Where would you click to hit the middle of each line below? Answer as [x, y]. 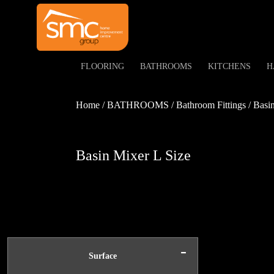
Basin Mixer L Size [133, 155]
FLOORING [102, 66]
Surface [103, 256]
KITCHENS [229, 66]
